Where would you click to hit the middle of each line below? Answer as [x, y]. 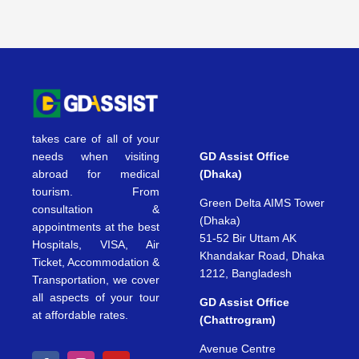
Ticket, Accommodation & [96, 262]
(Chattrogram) [238, 320]
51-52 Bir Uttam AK [248, 238]
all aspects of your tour [96, 297]
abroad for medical [96, 173]
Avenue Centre [238, 349]
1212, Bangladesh [246, 274]
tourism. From [96, 191]
